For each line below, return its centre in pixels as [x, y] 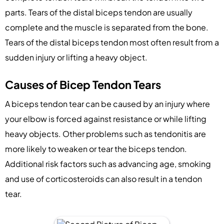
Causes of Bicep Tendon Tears [83, 84]
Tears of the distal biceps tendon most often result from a [112, 42]
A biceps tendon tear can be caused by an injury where [107, 103]
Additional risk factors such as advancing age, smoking [108, 163]
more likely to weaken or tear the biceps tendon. [96, 148]
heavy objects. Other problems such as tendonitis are [105, 133]
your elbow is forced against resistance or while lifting [106, 118]
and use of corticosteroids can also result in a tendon [103, 178]
